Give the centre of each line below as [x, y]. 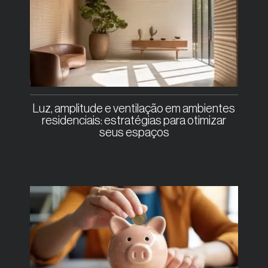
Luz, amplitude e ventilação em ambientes [134, 109]
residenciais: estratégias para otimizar [134, 121]
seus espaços [134, 133]
